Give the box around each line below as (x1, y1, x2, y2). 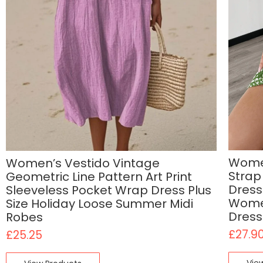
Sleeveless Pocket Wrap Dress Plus (6, 181, 211, 198)
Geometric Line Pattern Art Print (6, 168, 192, 185)
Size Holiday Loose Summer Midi (6, 195, 193, 212)
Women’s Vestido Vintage (6, 154, 160, 171)
